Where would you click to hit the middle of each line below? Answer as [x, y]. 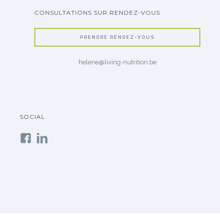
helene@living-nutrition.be [117, 62]
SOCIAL [32, 117]
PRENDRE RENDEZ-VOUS [117, 37]
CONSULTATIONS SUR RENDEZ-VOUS [97, 13]
